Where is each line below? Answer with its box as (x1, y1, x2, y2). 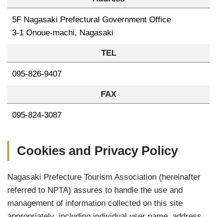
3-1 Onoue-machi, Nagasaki (12, 28, 113, 37)
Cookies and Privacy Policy (17, 144, 178, 157)
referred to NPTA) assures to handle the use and (7, 185, 183, 195)
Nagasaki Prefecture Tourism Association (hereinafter (7, 172, 201, 182)
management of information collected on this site (7, 198, 183, 208)
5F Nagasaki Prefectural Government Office (12, 15, 171, 24)
